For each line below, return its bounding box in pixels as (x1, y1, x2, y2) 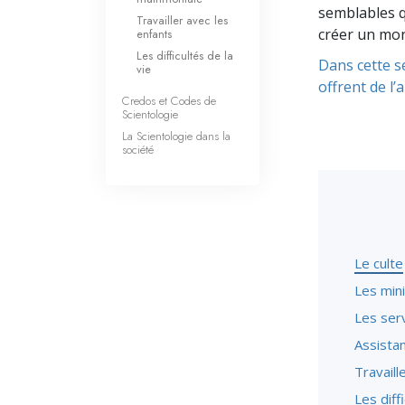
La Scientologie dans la (122, 127, 231, 145)
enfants (137, 25, 172, 42)
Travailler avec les (137, 12, 228, 29)
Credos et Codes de (122, 91, 216, 109)
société (122, 140, 154, 158)
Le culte (354, 254, 403, 272)
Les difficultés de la (137, 47, 233, 64)
